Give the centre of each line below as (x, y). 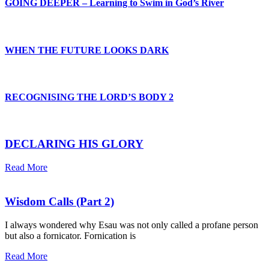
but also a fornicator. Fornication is (70, 235)
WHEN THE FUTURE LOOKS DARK (87, 50)
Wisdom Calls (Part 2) (59, 201)
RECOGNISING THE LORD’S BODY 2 (89, 97)
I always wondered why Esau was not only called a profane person (131, 225)
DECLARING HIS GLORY (74, 144)
